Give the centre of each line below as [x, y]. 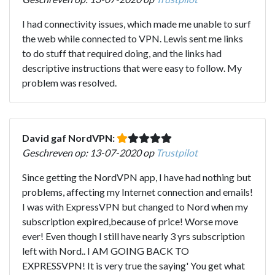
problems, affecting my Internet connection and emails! [137, 192]
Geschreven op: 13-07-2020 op [89, 152]
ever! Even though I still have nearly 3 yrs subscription [134, 236]
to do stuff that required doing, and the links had [122, 53]
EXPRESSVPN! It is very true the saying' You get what [134, 265]
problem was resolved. [69, 82]
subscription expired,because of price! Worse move [130, 221]
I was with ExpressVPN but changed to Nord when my [135, 206]
